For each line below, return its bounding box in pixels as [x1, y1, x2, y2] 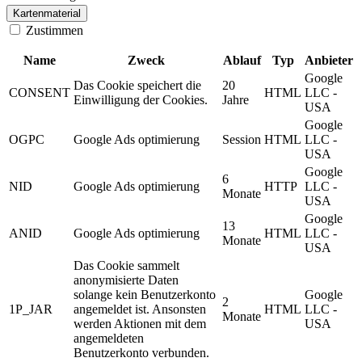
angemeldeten [74, 331, 144, 346]
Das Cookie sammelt [74, 259, 179, 273]
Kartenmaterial [13, 7, 81, 20]
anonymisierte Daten [74, 273, 179, 288]
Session [222, 133, 261, 147]
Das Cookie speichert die [74, 78, 201, 93]
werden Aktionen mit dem [74, 317, 206, 331]
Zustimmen [23, 23, 83, 38]
